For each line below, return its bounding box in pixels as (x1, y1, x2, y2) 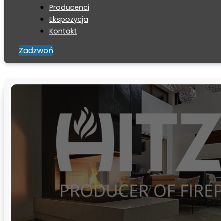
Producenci (49, 2, 89, 13)
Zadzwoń (18, 45, 53, 57)
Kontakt (49, 26, 77, 37)
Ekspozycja (49, 14, 88, 25)
